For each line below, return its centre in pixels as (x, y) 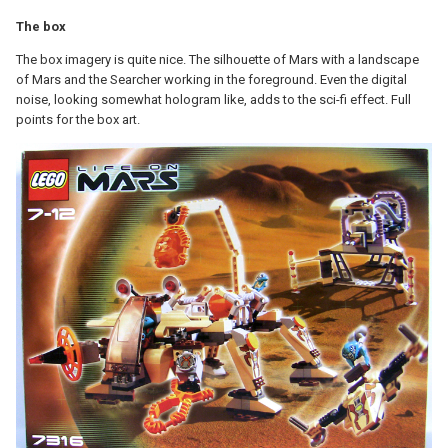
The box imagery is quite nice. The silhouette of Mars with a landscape (217, 60)
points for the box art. (78, 120)
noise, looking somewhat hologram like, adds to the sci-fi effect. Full (213, 100)
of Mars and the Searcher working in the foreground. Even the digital (211, 80)
